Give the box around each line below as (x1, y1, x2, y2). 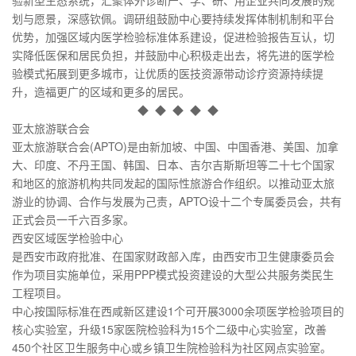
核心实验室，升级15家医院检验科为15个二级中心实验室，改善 (12, 320, 327, 337)
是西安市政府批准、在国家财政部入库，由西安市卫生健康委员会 (12, 247, 335, 264)
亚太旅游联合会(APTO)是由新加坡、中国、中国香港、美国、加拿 (12, 137, 339, 154)
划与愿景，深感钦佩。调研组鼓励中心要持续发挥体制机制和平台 (12, 10, 335, 26)
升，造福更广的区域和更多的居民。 (12, 83, 190, 99)
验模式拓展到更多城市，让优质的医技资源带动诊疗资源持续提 (12, 64, 323, 81)
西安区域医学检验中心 (12, 229, 123, 246)
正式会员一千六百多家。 (12, 211, 134, 227)
